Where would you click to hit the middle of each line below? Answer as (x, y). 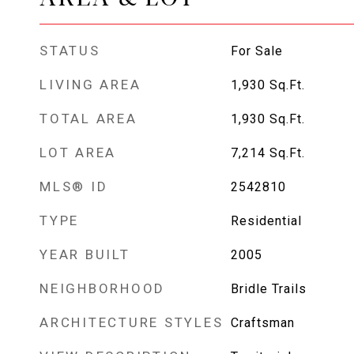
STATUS (70, 51)
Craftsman (262, 323)
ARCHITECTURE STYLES (132, 322)
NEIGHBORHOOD (102, 288)
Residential (266, 221)
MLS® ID (74, 186)
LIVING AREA (90, 85)
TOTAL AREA (88, 119)
